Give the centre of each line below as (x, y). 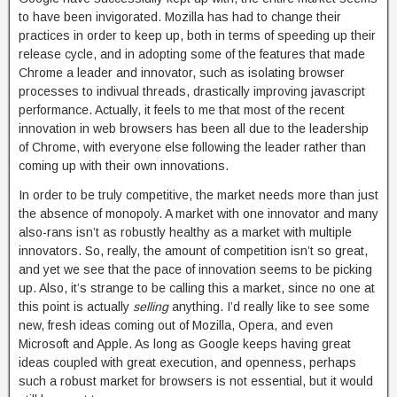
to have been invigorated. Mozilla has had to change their (180, 17)
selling (151, 307)
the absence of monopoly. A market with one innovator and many (198, 214)
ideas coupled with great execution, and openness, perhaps (187, 362)
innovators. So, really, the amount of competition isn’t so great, (193, 251)
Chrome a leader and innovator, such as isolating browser (182, 73)
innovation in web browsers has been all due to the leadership (194, 128)
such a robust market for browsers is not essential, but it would (196, 381)
